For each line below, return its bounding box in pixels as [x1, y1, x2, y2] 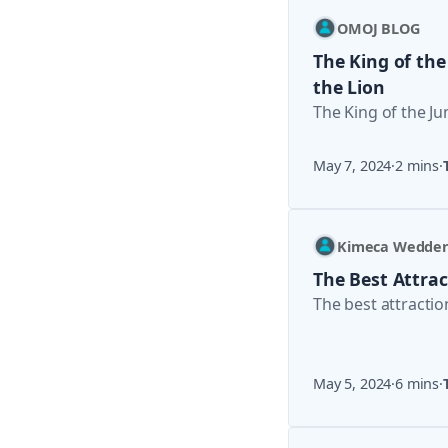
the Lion [313, 75, 385, 99]
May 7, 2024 [313, 156, 392, 175]
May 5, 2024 [313, 374, 392, 393]
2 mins [395, 156, 440, 175]
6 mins [395, 374, 440, 393]
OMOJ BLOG [337, 18, 420, 38]
